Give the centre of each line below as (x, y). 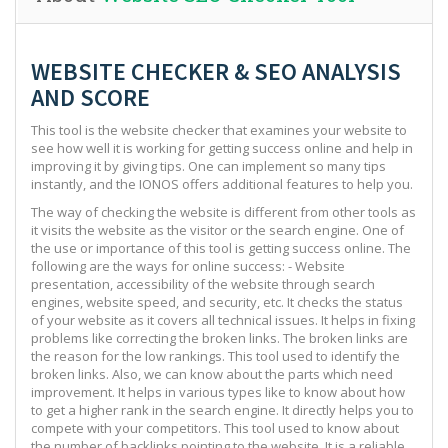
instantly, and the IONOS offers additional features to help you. (222, 183)
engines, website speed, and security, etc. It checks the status (217, 301)
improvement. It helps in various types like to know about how (218, 391)
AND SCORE (90, 97)
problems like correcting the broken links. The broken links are (219, 337)
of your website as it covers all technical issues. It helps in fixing (223, 319)
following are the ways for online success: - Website (188, 265)
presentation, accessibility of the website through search (203, 283)
